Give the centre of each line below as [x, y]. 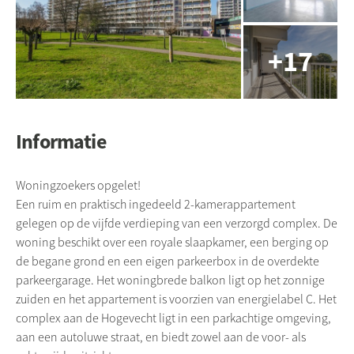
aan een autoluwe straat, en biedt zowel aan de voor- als [161, 337]
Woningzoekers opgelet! [78, 185]
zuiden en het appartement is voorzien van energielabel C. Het [176, 299]
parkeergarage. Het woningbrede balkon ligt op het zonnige [170, 280]
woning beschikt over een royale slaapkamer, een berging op [172, 242]
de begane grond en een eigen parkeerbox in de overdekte [168, 261]
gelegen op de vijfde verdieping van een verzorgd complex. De [177, 223]
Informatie [61, 141]
